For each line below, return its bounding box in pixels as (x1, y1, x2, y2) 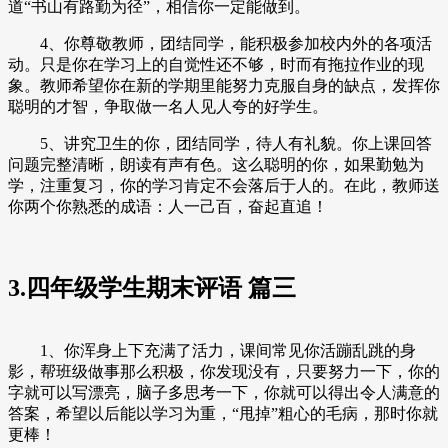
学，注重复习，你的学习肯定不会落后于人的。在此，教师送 (8, 176, 440, 194)
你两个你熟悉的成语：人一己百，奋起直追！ (8, 197, 328, 215)
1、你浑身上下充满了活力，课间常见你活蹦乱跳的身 (8, 342, 416, 360)
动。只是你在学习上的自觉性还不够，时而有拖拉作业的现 (8, 55, 424, 73)
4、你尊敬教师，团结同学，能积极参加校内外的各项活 (8, 34, 432, 52)
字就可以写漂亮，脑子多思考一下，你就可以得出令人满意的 (8, 384, 440, 402)
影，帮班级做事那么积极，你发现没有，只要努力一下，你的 (8, 363, 440, 381)
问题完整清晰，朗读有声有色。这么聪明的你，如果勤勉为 (8, 155, 424, 173)
